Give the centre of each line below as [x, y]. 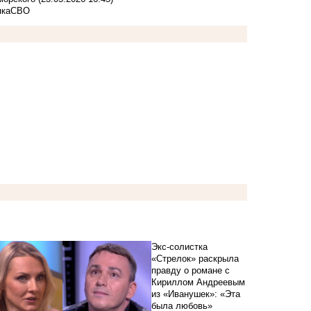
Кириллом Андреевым [198, 283]
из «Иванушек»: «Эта [195, 294]
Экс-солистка [179, 247]
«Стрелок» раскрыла [195, 259]
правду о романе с [190, 271]
